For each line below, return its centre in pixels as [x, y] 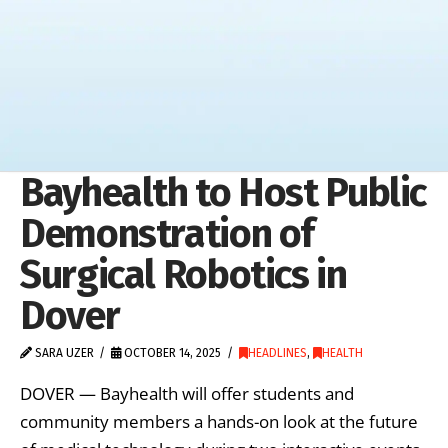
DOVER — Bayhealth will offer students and [187, 393]
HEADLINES [277, 353]
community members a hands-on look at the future [219, 421]
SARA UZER [63, 353]
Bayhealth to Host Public [223, 192]
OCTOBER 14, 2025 [171, 353]
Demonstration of [167, 233]
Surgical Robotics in [183, 274]
